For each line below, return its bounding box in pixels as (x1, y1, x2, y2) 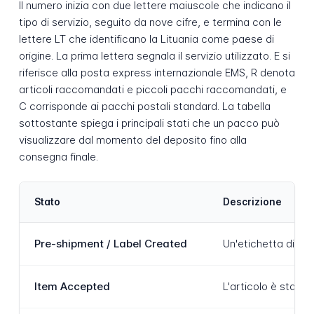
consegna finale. (18, 150, 98, 164)
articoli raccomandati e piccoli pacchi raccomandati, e (18, 83, 287, 97)
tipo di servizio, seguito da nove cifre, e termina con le (18, 15, 282, 29)
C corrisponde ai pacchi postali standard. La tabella (18, 100, 271, 114)
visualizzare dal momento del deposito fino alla (18, 133, 247, 147)
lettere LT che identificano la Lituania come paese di (18, 32, 274, 46)
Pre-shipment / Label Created (34, 236, 187, 250)
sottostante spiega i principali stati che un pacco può (18, 116, 280, 130)
